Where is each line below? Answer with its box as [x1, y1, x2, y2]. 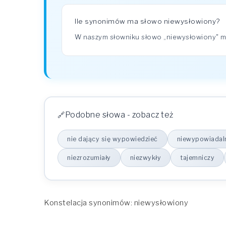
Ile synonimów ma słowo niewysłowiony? [75, 17, 220, 25]
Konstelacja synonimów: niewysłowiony [44, 198, 188, 207]
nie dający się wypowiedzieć [67, 135, 158, 143]
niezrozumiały [67, 154, 111, 161]
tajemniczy [180, 154, 214, 161]
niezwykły [130, 154, 161, 161]
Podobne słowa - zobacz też [65, 110, 174, 120]
